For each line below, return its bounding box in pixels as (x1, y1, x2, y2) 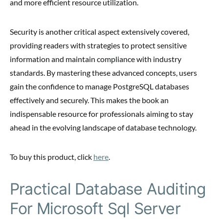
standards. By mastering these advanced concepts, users (10, 68, 197, 78)
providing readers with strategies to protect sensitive (10, 41, 187, 50)
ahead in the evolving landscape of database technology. (10, 123, 197, 132)
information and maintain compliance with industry (10, 54, 181, 64)
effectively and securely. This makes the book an (10, 95, 169, 105)
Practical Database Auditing (10, 179, 206, 199)
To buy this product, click (10, 152, 93, 162)
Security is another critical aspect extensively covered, (10, 27, 189, 37)
